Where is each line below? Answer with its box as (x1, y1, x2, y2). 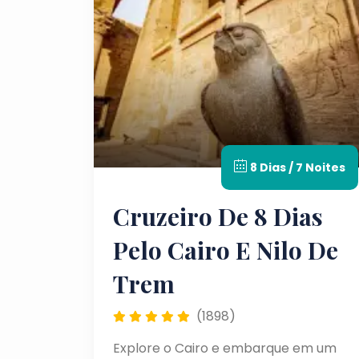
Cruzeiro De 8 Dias (113, 200, 323, 232)
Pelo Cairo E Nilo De (113, 234, 338, 266)
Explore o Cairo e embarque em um (113, 339, 337, 357)
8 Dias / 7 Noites (250, 159, 345, 175)
